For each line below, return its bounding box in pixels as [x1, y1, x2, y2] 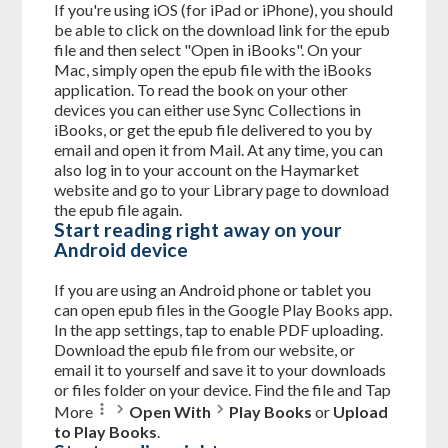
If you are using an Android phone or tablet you [54, 279, 372, 299]
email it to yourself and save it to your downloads [54, 359, 387, 379]
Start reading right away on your [54, 218, 343, 242]
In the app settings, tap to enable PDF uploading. [54, 319, 384, 339]
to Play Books [54, 421, 158, 441]
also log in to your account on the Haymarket [54, 160, 360, 180]
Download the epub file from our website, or [54, 339, 356, 359]
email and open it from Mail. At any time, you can [54, 140, 384, 160]
